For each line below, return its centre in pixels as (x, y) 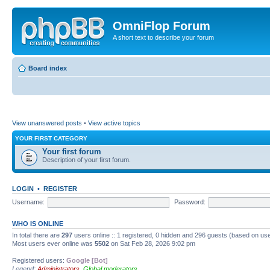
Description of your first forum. (86, 160)
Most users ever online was (53, 243)
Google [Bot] (87, 260)
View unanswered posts (47, 123)
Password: (190, 202)
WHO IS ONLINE (38, 224)
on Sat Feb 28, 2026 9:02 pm (152, 243)
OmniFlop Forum (162, 26)
